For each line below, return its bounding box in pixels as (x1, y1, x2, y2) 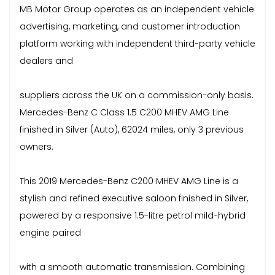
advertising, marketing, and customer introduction (20, 20, 240, 33)
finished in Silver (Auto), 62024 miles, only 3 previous (20, 123, 244, 136)
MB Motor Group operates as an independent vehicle (20, 2, 254, 15)
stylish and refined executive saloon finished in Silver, (20, 192, 248, 204)
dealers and (20, 54, 73, 67)
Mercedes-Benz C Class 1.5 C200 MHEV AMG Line (20, 106, 229, 118)
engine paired (20, 226, 81, 239)
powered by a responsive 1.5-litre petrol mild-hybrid (20, 209, 246, 222)
